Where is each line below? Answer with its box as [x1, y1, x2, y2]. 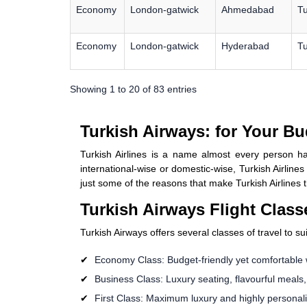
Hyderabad [221, 40, 269, 51]
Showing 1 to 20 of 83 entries [70, 83, 197, 95]
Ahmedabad [221, 4, 274, 15]
